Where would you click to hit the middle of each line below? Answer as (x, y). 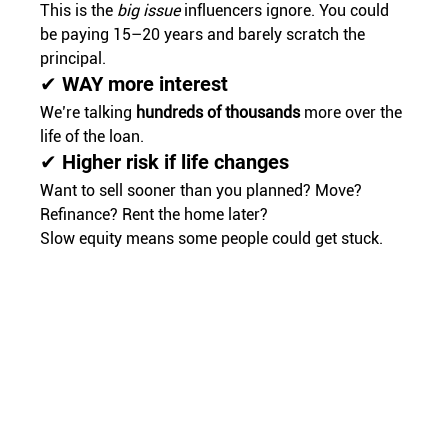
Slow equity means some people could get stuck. (212, 238)
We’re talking (88, 112)
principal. (73, 58)
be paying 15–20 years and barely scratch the (205, 34)
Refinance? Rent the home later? (154, 214)
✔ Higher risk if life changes (165, 161)
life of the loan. (92, 136)
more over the (353, 112)
